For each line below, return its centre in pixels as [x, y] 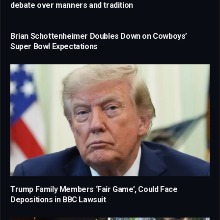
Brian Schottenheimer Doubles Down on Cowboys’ [99, 36]
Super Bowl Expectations [54, 47]
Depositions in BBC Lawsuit [58, 200]
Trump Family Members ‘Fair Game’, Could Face [94, 190]
